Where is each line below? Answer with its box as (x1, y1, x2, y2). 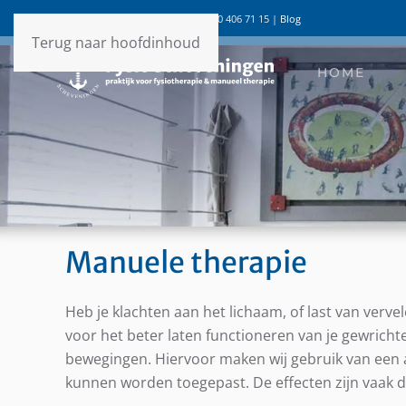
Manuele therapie (65, 245, 307, 282)
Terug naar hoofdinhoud (32, 33, 200, 53)
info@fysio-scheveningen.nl (65, 11, 196, 25)
